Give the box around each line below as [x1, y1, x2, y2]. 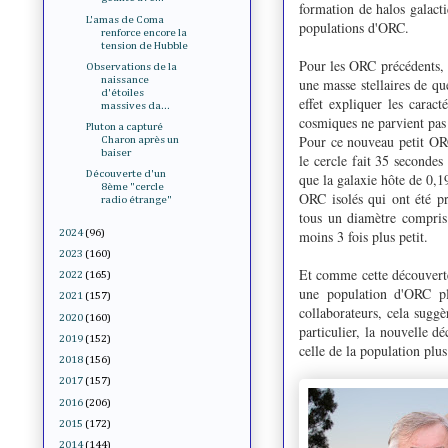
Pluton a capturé [86, 121, 164, 133]
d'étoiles [101, 86, 145, 98]
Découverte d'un [86, 168, 167, 180]
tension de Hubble [101, 39, 189, 51]
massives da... [101, 99, 171, 111]
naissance [101, 73, 150, 85]
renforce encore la [101, 26, 188, 38]
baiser [101, 147, 132, 159]
